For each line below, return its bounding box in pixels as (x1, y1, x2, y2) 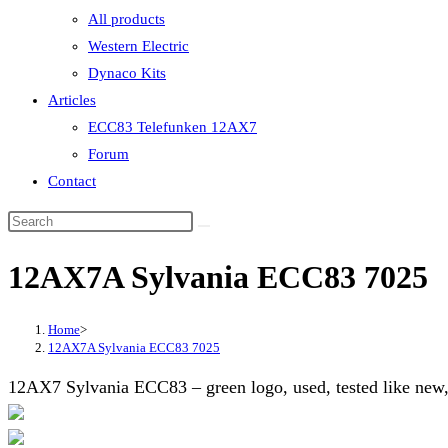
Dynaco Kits (88, 65, 166, 81)
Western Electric (88, 38, 189, 54)
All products (88, 11, 165, 27)
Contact (48, 173, 96, 189)
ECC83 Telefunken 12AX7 (88, 119, 257, 135)
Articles (48, 92, 96, 108)
